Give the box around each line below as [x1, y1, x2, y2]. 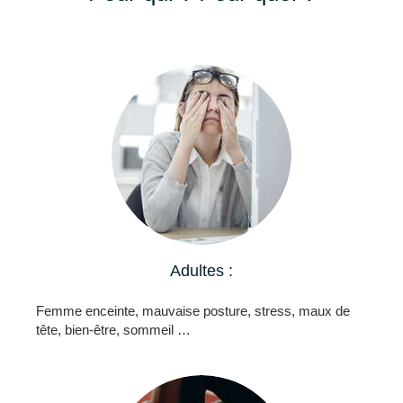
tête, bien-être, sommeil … [36, 321, 191, 337]
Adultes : [170, 261, 233, 280]
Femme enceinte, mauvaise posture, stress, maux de [36, 302, 350, 318]
